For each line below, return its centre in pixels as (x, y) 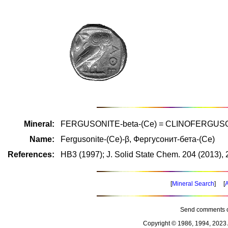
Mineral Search (193, 184)
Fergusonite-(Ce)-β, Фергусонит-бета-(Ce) (138, 139)
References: (31, 154)
